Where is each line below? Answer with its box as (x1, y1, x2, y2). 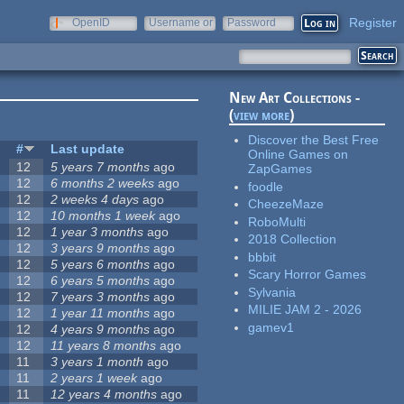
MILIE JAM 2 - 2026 (248, 302, 363, 317)
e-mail (149, 29, 179, 41)
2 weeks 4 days (50, 192, 140, 207)
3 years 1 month (50, 354, 144, 370)
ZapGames (248, 161, 313, 177)
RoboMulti (248, 214, 307, 229)
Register (349, 15, 397, 30)
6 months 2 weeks (50, 176, 155, 191)
